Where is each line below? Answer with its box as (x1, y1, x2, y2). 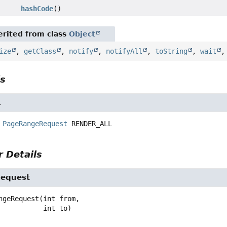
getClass (24, 47, 57, 56)
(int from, (39, 195, 80, 203)
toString (155, 47, 188, 56)
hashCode (20, 5, 53, 13)
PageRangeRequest (3, 120, 68, 128)
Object (69, 30, 96, 39)
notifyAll (106, 47, 143, 56)
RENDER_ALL (71, 120, 112, 128)
